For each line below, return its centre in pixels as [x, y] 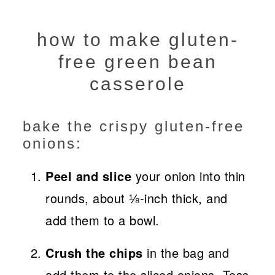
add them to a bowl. [103, 220]
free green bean [137, 62]
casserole [137, 84]
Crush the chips [94, 253]
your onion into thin [188, 176]
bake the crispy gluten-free [134, 126]
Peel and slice [89, 176]
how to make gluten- [137, 40]
